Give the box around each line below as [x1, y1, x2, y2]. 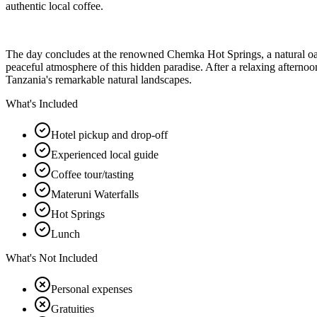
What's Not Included [6, 251, 98, 264]
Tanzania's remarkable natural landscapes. [6, 73, 192, 86]
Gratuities [51, 302, 94, 315]
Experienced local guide [51, 148, 158, 161]
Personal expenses [51, 282, 132, 295]
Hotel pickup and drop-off [51, 128, 168, 141]
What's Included [6, 97, 78, 110]
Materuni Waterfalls [51, 188, 139, 200]
